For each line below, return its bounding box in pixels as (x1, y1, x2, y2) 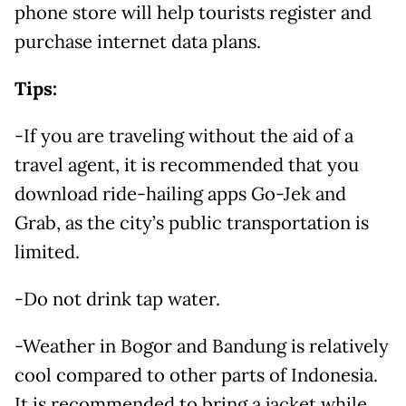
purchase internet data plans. (14, 29, 261, 53)
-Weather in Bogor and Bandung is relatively (14, 333, 389, 358)
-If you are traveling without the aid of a (14, 123, 353, 148)
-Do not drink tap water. (14, 286, 220, 311)
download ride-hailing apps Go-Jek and (14, 181, 346, 206)
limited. (14, 239, 80, 264)
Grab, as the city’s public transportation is (14, 210, 369, 235)
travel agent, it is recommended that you (14, 152, 359, 177)
